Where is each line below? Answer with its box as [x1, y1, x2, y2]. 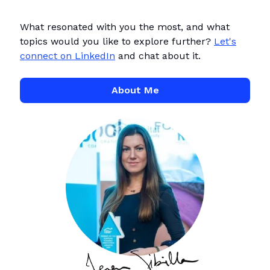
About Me [111, 84, 159, 96]
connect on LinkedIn [20, 50, 115, 62]
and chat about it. [115, 50, 201, 62]
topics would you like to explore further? [20, 36, 214, 48]
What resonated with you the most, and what [20, 21, 230, 33]
